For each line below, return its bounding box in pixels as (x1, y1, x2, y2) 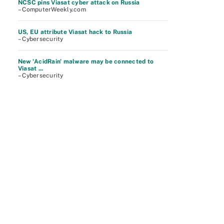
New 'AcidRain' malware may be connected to (18, 58, 154, 65)
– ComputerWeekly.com (18, 6, 86, 13)
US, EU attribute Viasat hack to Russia (18, 28, 132, 35)
